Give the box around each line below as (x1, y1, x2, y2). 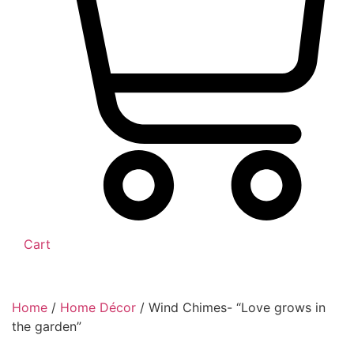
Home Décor (60, 299, 136, 315)
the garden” (12, 318, 81, 334)
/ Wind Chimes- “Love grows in (136, 299, 326, 315)
